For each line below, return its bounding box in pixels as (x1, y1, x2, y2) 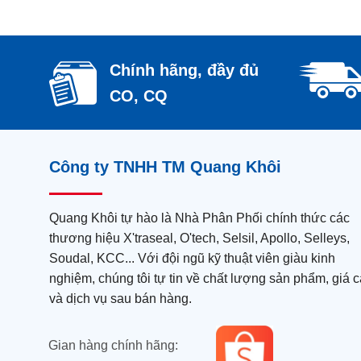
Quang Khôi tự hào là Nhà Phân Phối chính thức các (48, 211, 350, 226)
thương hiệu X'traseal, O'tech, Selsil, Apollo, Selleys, (48, 231, 350, 246)
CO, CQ (109, 87, 168, 106)
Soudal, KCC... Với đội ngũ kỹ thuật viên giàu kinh (48, 251, 335, 266)
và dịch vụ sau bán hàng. (48, 292, 192, 306)
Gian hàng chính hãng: (48, 338, 179, 353)
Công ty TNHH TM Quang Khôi (48, 158, 281, 176)
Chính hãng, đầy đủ (109, 61, 259, 80)
